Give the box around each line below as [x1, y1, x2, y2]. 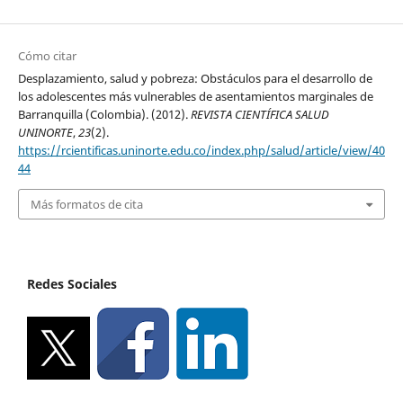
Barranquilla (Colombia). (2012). [17, 105, 191, 122]
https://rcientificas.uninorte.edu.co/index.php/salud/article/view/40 [17, 141, 385, 158]
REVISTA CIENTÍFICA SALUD [190, 105, 329, 122]
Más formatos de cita [30, 196, 143, 213]
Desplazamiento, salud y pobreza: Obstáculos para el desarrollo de [17, 69, 372, 86]
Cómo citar [17, 47, 76, 64]
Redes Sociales [27, 275, 117, 293]
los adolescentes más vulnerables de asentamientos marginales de [17, 87, 373, 104]
